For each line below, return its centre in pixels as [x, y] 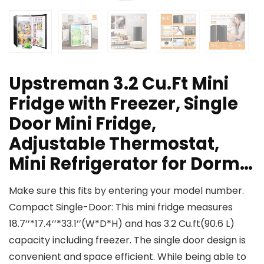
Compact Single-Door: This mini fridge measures [121, 207]
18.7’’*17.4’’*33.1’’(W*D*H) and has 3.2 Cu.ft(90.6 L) [122, 224]
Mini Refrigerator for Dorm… [131, 164]
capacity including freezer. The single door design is [127, 240]
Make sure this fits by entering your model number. [126, 191]
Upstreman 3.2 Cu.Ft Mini [119, 84]
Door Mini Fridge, [82, 124]
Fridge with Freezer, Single [123, 104]
